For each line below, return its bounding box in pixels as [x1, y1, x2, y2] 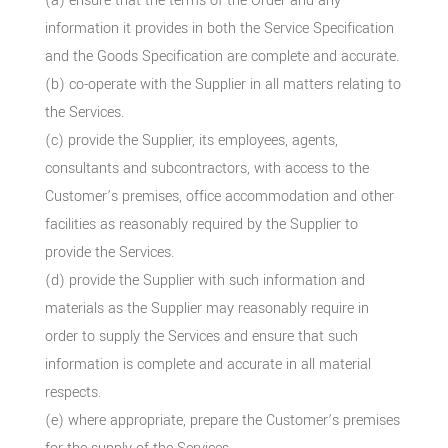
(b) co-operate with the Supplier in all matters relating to [44, 73, 401, 95]
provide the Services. [44, 241, 174, 263]
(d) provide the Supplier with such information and [44, 269, 365, 291]
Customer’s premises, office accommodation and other [44, 185, 394, 207]
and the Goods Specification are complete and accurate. [44, 45, 399, 67]
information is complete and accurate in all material [44, 353, 371, 375]
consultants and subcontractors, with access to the [44, 157, 369, 179]
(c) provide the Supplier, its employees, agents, [44, 129, 338, 151]
